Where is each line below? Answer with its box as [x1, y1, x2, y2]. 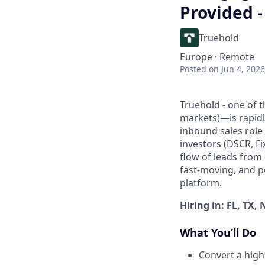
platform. [180, 176, 222, 189]
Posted [180, 63, 206, 75]
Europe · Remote [180, 50, 254, 63]
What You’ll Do [180, 225, 256, 240]
